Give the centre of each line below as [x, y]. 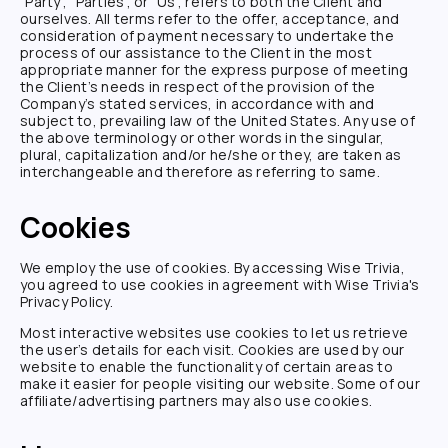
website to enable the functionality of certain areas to [206, 366]
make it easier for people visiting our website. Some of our [220, 383]
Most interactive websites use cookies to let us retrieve [214, 332]
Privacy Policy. [66, 301]
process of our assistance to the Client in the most [196, 52]
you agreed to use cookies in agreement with [177, 284]
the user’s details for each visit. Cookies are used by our [212, 349]
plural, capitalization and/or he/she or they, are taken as [211, 154]
